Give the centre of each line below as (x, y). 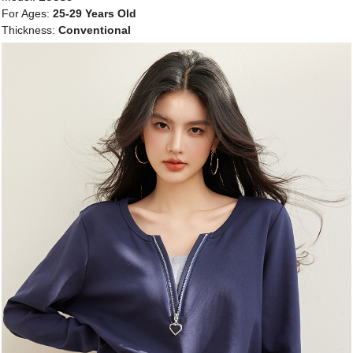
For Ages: (27, 13)
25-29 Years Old (95, 13)
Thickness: (30, 30)
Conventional (95, 30)
